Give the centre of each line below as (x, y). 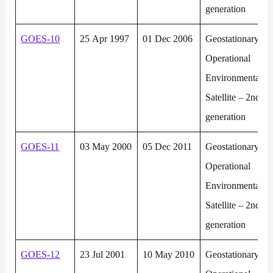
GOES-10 (41, 39)
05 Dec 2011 (168, 147)
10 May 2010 (169, 255)
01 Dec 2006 (168, 39)
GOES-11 (40, 147)
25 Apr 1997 (105, 39)
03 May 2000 (106, 147)
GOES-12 (41, 255)
